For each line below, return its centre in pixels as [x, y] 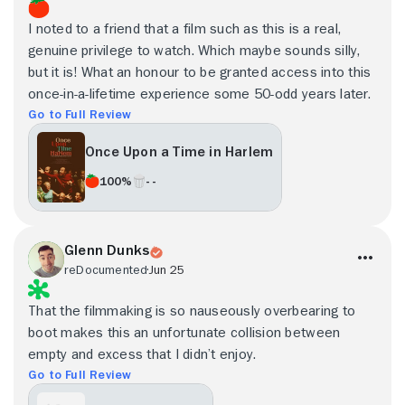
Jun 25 [166, 269]
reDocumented [106, 269]
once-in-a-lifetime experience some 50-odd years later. [199, 94]
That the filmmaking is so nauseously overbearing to [192, 311]
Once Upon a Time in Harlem [179, 152]
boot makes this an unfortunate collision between [184, 332]
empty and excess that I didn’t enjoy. [142, 354]
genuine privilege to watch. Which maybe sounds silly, [194, 50]
